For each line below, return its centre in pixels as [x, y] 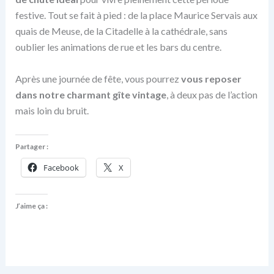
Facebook [61, 167]
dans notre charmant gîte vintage [91, 94]
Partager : [31, 146]
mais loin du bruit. [52, 110]
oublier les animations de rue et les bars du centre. [118, 47]
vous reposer [211, 78]
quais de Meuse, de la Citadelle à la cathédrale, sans [121, 31]
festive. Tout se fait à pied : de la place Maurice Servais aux [136, 15]
